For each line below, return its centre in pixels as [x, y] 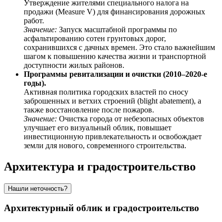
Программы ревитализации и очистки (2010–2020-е [115, 74]
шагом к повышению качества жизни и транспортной [115, 56]
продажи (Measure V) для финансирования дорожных [114, 11]
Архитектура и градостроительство [100, 166]
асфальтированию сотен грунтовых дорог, [95, 38]
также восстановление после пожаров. [89, 110]
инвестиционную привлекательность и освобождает [113, 136]
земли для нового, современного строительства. [105, 145]
